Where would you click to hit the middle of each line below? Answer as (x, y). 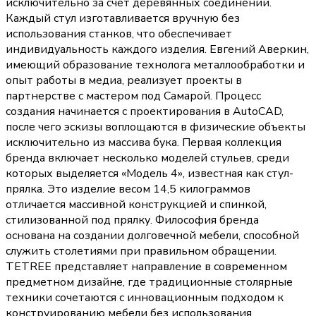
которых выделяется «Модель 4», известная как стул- (150, 174)
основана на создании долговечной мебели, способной (152, 236)
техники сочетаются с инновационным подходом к (145, 298)
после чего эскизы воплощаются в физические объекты (156, 127)
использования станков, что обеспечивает (119, 34)
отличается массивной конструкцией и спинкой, (136, 205)
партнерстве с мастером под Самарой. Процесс (133, 96)
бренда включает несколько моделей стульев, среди (147, 158)
